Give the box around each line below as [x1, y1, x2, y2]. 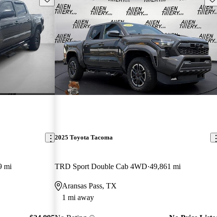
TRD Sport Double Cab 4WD [55, 162, 148, 170]
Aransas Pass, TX [62, 181, 117, 190]
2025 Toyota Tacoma [55, 134, 113, 141]
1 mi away [62, 193, 94, 201]
